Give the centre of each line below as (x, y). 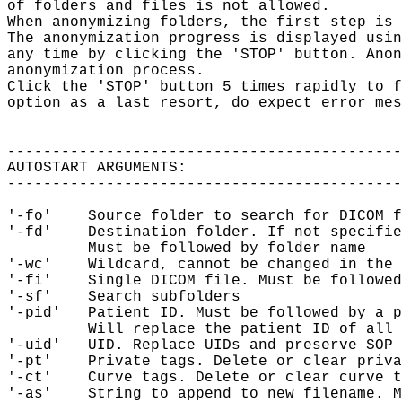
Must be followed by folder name (187, 248)
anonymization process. (106, 70)
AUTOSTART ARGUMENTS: (97, 167)
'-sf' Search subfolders (124, 297)
